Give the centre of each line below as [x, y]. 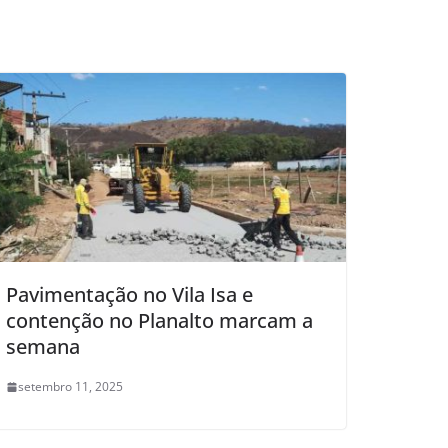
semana [43, 347]
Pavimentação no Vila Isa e [129, 295]
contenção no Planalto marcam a [159, 321]
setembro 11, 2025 [70, 387]
